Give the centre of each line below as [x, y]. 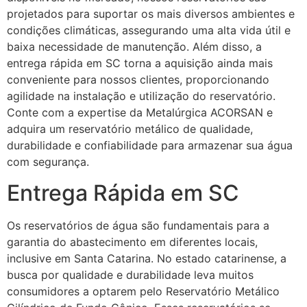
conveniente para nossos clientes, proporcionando [138, 80]
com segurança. [48, 162]
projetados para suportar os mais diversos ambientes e [151, 14]
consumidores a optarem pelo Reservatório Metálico [143, 291]
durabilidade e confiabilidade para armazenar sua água [150, 146]
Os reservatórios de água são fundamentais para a [138, 225]
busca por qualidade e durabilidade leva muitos [130, 274]
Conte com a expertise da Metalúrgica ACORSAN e [140, 113]
